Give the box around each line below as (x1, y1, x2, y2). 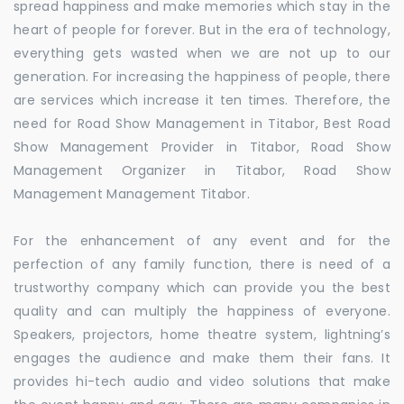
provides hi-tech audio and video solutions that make (14, 372, 390, 390)
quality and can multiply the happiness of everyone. (14, 302, 390, 320)
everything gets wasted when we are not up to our (14, 44, 390, 62)
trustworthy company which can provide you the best (14, 279, 390, 297)
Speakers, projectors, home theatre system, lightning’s (14, 326, 390, 344)
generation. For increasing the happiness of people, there (14, 68, 390, 86)
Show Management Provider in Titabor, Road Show (14, 138, 390, 156)
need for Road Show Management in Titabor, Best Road (14, 115, 390, 133)
